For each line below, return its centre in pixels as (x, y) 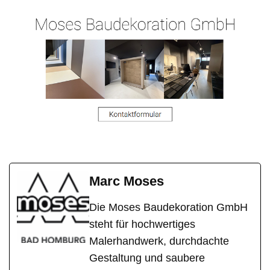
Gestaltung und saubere (147, 258)
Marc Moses (127, 181)
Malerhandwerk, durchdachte (159, 241)
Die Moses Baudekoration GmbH (168, 207)
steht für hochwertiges (142, 224)
